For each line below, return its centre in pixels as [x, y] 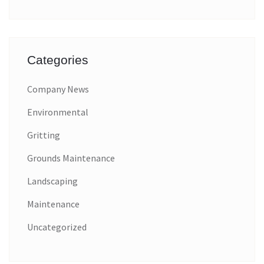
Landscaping [52, 181]
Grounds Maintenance [71, 158]
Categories [58, 60]
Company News [58, 89]
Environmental [58, 112]
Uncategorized [57, 227]
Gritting [44, 135]
